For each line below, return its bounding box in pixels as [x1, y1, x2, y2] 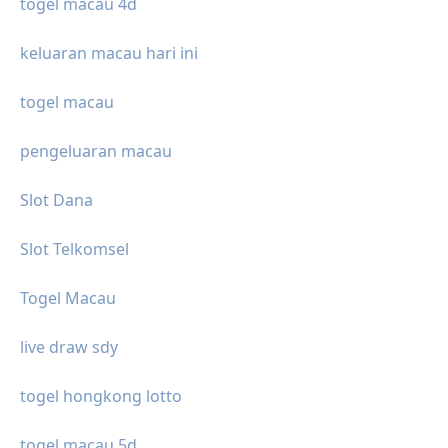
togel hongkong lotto [20, 384, 182, 407]
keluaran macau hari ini [20, 41, 198, 64]
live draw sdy [20, 335, 118, 358]
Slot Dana [20, 188, 93, 211]
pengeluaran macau [20, 139, 172, 162]
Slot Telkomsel [20, 237, 129, 260]
